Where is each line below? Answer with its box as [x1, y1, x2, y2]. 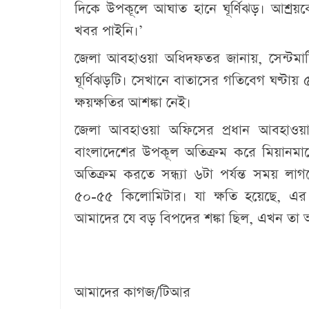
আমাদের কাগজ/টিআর [74, 283, 195, 302]
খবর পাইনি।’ [74, 21, 143, 41]
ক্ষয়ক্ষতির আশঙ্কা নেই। [74, 93, 191, 112]
